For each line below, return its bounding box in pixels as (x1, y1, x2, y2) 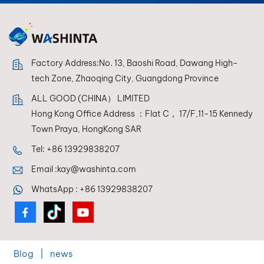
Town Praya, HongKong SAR (31, 123, 141, 134)
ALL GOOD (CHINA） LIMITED (31, 93, 150, 104)
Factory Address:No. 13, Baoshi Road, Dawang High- (31, 57, 238, 68)
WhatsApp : (31, 183, 80, 194)
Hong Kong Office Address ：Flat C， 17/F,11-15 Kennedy (31, 108, 253, 119)
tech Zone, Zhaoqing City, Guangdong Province (31, 72, 219, 84)
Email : (31, 163, 57, 174)
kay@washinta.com (57, 163, 136, 174)
